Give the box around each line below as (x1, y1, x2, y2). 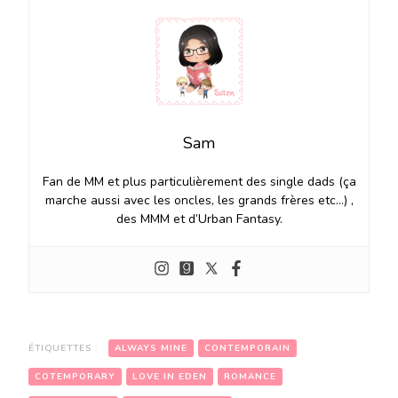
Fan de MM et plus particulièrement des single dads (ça (42, 172, 356, 190)
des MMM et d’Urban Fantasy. (115, 210, 283, 227)
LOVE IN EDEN (132, 370, 207, 383)
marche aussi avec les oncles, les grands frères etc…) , (44, 191, 354, 209)
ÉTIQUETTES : (28, 341, 101, 354)
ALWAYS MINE (115, 341, 187, 354)
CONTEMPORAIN (204, 341, 291, 354)
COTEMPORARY (35, 370, 115, 383)
